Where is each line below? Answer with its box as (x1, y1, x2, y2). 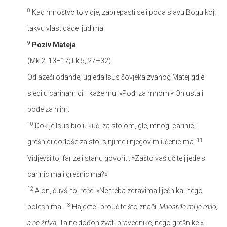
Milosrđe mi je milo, (159, 202, 218, 211)
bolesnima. (27, 202, 64, 211)
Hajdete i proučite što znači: (70, 202, 159, 211)
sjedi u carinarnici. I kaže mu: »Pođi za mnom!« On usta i (27, 89, 203, 97)
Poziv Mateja (32, 40, 76, 49)
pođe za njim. (27, 105, 69, 113)
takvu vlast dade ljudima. (27, 24, 105, 32)
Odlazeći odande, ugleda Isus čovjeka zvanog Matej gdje (27, 72, 204, 81)
